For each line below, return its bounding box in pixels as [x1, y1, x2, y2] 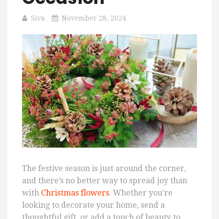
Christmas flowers [41, 188, 109, 198]
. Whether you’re [109, 188, 173, 198]
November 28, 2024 [62, 14, 126, 22]
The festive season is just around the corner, [22, 164, 186, 174]
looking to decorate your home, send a [22, 200, 165, 210]
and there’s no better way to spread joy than [22, 176, 187, 186]
